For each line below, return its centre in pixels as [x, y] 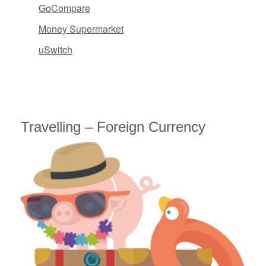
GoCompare [64, 8]
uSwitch [56, 50]
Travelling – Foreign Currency [113, 127]
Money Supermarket [81, 29]
